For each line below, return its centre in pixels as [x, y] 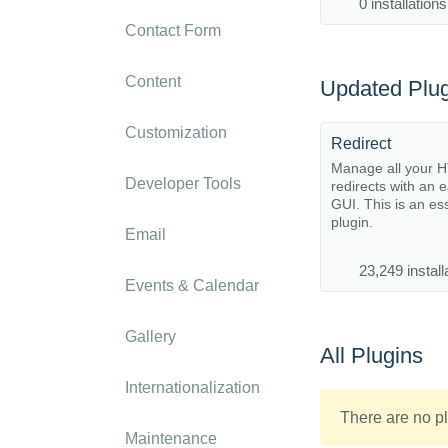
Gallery [150, 336]
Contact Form [173, 30]
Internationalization [192, 387]
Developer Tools [183, 183]
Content [153, 81]
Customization [176, 132]
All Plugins [371, 355]
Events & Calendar [192, 285]
